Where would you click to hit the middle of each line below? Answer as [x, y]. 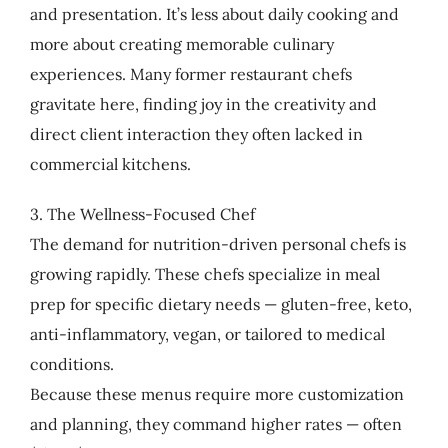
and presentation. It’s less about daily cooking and [214, 13]
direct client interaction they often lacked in [196, 133]
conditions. [71, 363]
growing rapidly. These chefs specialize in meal [204, 273]
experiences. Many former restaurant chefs [190, 73]
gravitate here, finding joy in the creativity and [203, 103]
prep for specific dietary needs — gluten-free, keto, [220, 303]
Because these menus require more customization [216, 393]
